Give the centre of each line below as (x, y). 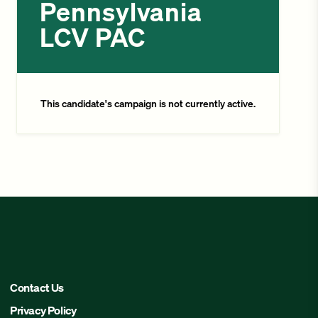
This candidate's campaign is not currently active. (148, 103)
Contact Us (37, 287)
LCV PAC (93, 37)
